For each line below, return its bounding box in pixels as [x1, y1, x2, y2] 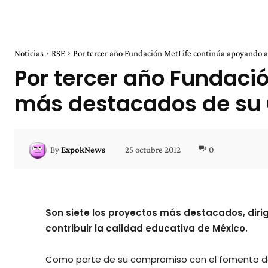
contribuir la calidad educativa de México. [45, 222, 248, 235]
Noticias [14, 48, 44, 59]
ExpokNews [61, 144, 105, 154]
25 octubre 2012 [125, 144, 181, 154]
